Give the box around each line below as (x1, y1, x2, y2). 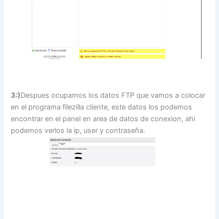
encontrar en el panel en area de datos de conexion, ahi (11, 114, 196, 123)
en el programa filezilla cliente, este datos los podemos (11, 102, 193, 111)
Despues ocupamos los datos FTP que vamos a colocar (21, 90, 206, 100)
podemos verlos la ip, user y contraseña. (11, 126, 146, 135)
